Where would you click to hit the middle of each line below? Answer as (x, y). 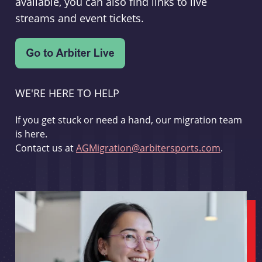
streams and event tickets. (79, 18)
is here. (31, 134)
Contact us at (45, 148)
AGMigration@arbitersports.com (148, 148)
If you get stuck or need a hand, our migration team (128, 120)
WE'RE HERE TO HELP (67, 93)
